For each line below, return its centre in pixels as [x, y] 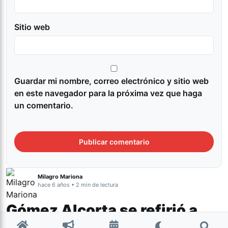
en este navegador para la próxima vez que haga [108, 93]
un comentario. [44, 106]
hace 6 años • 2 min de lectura [78, 185]
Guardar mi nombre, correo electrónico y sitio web [111, 81]
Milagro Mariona [60, 177]
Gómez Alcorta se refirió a [102, 210]
